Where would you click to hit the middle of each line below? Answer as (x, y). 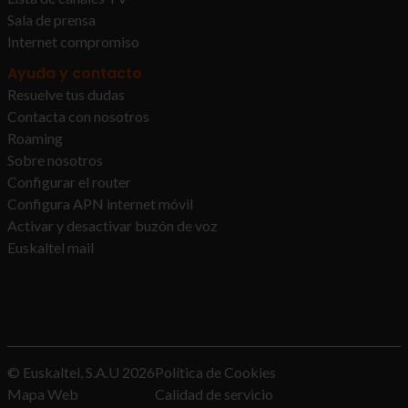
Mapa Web (43, 394)
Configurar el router (69, 182)
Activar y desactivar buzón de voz (112, 225)
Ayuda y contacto (75, 73)
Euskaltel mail (51, 247)
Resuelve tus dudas (66, 94)
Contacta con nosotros (78, 116)
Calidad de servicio (214, 394)
